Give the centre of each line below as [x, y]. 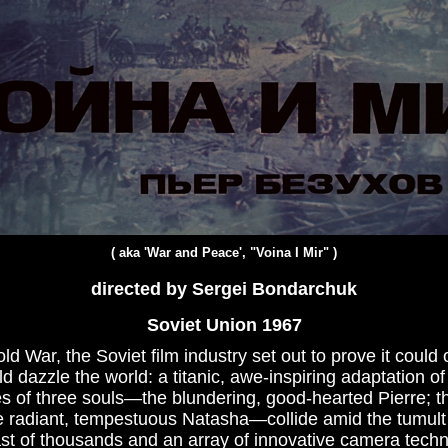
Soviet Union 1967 [224, 325]
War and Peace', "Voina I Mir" [238, 252]
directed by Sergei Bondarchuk [224, 289]
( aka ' [129, 252]
